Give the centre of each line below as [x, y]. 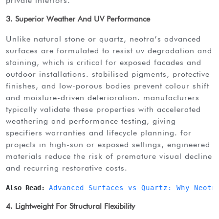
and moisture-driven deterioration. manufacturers [103, 97]
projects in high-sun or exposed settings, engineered [108, 144]
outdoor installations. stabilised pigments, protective [108, 74]
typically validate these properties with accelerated [103, 109]
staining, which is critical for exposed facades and [104, 62]
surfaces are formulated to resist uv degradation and [109, 50]
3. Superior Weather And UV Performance [78, 19]
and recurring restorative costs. [67, 168]
